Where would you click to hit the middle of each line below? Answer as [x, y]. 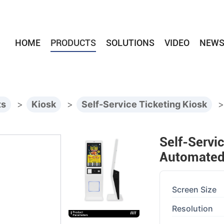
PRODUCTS [73, 43]
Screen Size [194, 190]
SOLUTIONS [130, 43]
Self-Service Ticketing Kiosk [144, 104]
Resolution [192, 209]
